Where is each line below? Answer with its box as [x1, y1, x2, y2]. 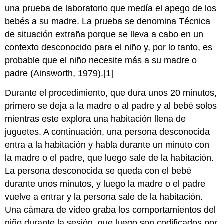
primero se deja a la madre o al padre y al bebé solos [5, 101, 217, 111]
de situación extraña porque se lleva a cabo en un [5, 29, 204, 40]
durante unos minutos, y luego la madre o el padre [5, 179, 206, 189]
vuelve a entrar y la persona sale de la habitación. [5, 192, 203, 202]
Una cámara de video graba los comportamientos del [5, 205, 216, 215]
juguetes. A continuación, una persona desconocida [5, 127, 210, 137]
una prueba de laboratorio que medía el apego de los [5, 3, 217, 14]
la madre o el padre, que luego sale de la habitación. [5, 153, 214, 163]
